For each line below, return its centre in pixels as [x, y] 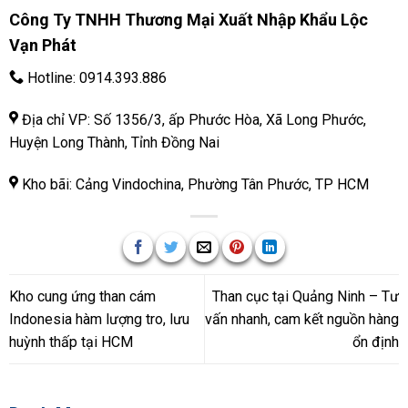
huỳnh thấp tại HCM [71, 342]
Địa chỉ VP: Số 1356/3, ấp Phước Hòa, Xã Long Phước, [192, 119]
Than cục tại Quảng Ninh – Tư [306, 296]
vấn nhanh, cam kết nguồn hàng [302, 319]
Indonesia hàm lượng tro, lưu [99, 319]
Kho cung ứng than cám [82, 296]
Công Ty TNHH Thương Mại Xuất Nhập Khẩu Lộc [188, 20]
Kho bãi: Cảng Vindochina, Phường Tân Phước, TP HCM [193, 184]
